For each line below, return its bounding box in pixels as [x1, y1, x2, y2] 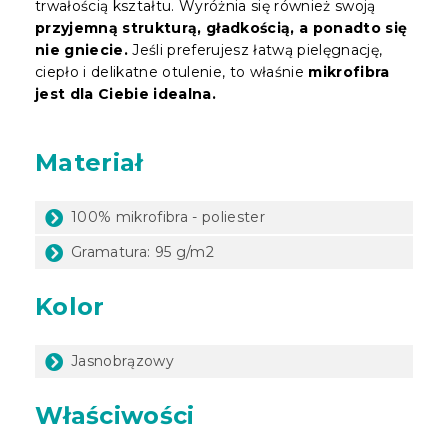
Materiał [35, 147, 143, 177]
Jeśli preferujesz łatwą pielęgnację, [128, 40, 383, 59]
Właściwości [35, 400, 195, 430]
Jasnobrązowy [71, 351, 174, 370]
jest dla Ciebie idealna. [35, 84, 216, 103]
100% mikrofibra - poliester [71, 207, 265, 226]
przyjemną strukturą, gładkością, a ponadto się [35, 18, 408, 37]
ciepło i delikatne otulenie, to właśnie [35, 62, 309, 81]
